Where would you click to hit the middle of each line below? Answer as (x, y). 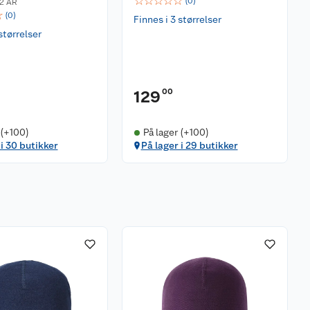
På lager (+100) (176, 132)
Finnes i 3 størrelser (177, 19)
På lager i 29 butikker (189, 145)
